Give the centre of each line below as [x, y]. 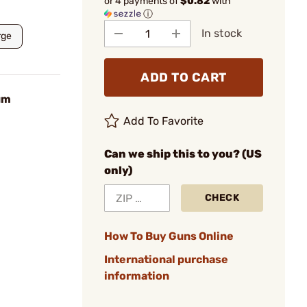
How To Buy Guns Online [169, 236]
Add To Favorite [164, 121]
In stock [222, 33]
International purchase [166, 259]
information [137, 276]
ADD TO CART [184, 77]
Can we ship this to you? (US [183, 154]
